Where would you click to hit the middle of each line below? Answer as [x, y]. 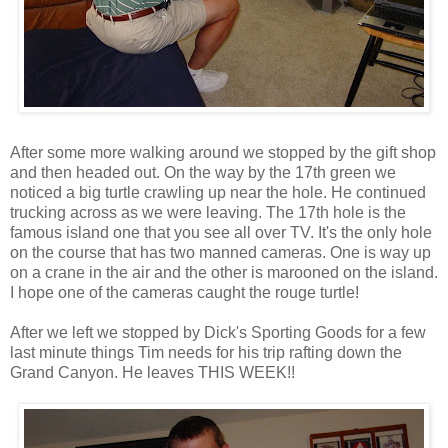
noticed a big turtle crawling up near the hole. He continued [218, 192]
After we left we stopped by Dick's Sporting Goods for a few [218, 332]
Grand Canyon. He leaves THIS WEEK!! [152, 372]
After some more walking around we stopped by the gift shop [223, 152]
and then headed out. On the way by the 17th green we [203, 172]
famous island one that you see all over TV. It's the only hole [221, 232]
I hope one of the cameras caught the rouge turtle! [184, 292]
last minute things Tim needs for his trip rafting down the [206, 352]
